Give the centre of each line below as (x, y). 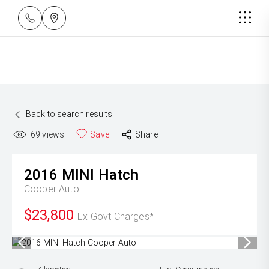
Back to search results (69, 114)
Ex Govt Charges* (116, 216)
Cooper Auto (52, 189)
